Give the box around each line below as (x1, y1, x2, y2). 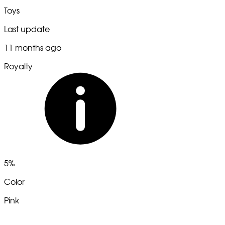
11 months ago (4, 44, 61, 52)
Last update (4, 25, 50, 34)
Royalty (4, 62, 33, 71)
